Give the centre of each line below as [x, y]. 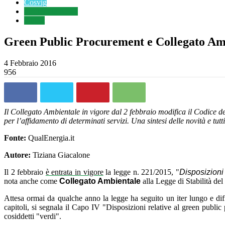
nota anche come [31, 181]
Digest [34, 20]
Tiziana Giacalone [60, 155]
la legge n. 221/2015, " [142, 172]
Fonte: [15, 138]
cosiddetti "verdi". [33, 216]
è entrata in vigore [74, 172]
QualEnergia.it [50, 138]
